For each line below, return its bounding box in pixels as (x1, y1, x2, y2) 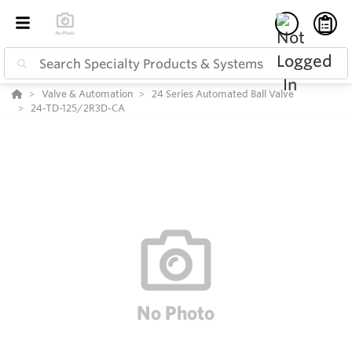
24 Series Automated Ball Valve (152, 87, 294, 101)
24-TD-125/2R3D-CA (31, 101, 125, 115)
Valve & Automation (42, 87, 133, 101)
